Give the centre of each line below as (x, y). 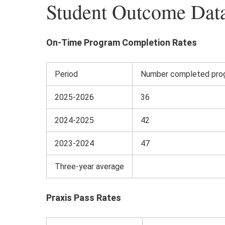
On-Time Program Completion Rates (122, 43)
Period (66, 74)
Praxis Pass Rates (84, 198)
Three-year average (89, 167)
